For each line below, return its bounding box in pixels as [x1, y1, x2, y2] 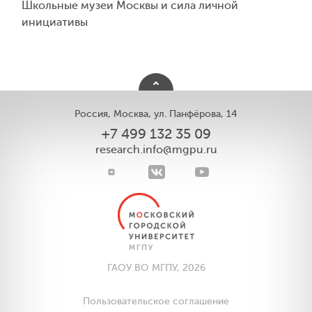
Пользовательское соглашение [83, 296, 229, 307]
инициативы [22, 16, 88, 29]
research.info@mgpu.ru [95, 143, 217, 157]
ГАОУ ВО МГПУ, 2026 [107, 263, 205, 274]
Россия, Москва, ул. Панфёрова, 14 [75, 109, 237, 120]
